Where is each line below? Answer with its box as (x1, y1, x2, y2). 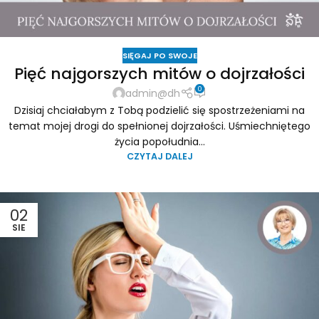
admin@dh (125, 86, 181, 101)
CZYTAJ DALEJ (126, 150, 193, 162)
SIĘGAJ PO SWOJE (122, 49, 197, 61)
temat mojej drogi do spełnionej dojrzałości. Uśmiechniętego (9, 118, 310, 133)
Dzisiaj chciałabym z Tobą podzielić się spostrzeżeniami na (14, 103, 305, 117)
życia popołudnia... (114, 134, 205, 149)
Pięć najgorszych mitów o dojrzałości (14, 62, 305, 85)
